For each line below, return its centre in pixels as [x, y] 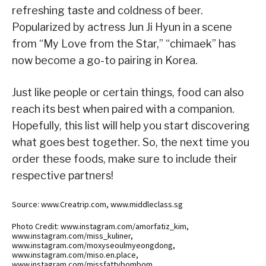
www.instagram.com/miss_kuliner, [72, 236]
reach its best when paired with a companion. [123, 109]
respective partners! [63, 176]
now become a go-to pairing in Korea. [105, 61]
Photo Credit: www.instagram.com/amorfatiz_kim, [100, 227]
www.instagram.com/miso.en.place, [75, 255]
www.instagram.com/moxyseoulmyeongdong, [94, 246]
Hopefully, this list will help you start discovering [131, 126]
